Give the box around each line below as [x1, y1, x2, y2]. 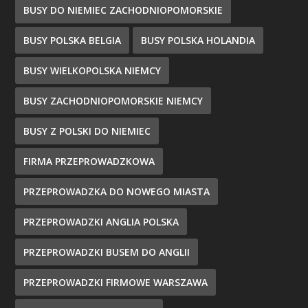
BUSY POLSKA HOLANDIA [141, 34, 256, 47]
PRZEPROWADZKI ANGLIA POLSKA [23, 215, 179, 229]
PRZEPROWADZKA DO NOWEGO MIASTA [23, 185, 210, 199]
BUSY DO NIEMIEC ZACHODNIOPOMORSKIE [23, 3, 223, 17]
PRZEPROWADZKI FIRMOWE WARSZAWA [23, 276, 208, 289]
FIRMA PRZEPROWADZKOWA [23, 155, 155, 168]
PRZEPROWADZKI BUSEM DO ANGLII [23, 245, 190, 259]
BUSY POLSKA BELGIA [23, 34, 122, 47]
